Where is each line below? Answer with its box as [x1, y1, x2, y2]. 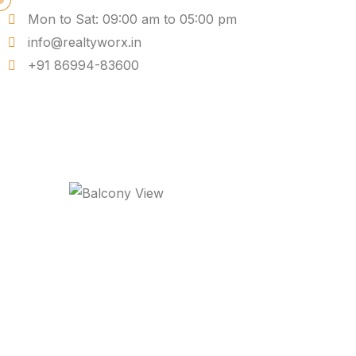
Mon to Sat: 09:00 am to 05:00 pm [28, 11, 237, 27]
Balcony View [161, 222, 323, 250]
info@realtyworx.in [28, 34, 141, 50]
